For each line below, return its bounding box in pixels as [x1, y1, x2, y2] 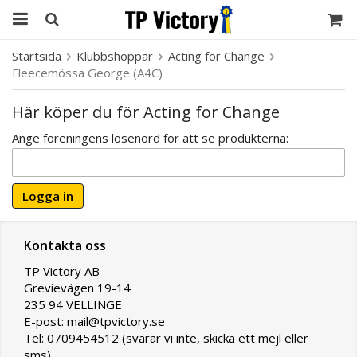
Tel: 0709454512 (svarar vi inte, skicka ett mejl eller [24, 330, 308, 346]
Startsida [12, 48, 61, 64]
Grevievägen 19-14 [24, 280, 131, 296]
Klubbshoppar [76, 48, 153, 64]
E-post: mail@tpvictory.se [24, 313, 165, 329]
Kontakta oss [24, 237, 106, 254]
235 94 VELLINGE [24, 296, 125, 312]
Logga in [22, 188, 73, 204]
